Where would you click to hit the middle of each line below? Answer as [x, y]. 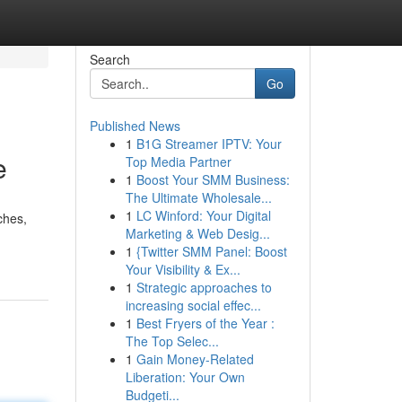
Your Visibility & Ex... [183, 269]
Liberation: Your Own [185, 377]
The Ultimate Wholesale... [198, 197]
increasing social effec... [193, 305]
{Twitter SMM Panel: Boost [211, 251]
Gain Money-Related [195, 359]
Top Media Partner [178, 162]
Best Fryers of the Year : [205, 323]
